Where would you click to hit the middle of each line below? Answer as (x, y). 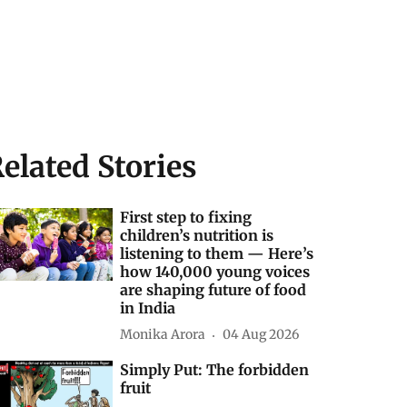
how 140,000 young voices (215, 271)
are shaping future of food (213, 289)
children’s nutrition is (197, 235)
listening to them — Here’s (217, 253)
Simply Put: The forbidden (215, 369)
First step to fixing (186, 217)
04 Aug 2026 (261, 335)
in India (148, 308)
